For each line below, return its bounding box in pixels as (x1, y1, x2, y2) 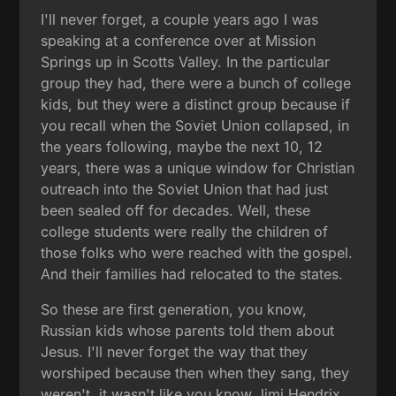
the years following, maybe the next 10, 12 (41, 137, 324, 156)
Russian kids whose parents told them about (41, 321, 335, 339)
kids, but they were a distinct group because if (41, 95, 351, 113)
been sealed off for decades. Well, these (41, 201, 311, 219)
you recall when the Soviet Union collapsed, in (41, 116, 350, 134)
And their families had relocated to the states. (41, 264, 344, 283)
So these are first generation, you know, (41, 300, 308, 318)
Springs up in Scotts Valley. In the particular (41, 52, 331, 71)
